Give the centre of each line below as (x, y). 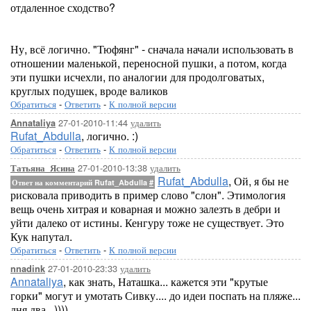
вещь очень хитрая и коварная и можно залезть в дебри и (145, 209)
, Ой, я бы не (259, 181)
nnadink (28, 269)
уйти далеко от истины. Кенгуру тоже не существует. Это (147, 222)
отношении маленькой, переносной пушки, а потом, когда (149, 63)
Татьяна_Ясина (43, 168)
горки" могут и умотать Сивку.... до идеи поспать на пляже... (155, 295)
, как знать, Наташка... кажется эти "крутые (166, 281)
